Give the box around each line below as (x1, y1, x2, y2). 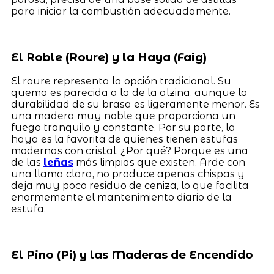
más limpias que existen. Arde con (73, 157, 245, 169)
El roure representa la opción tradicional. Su (10, 75, 231, 87)
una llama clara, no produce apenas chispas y (10, 168, 245, 180)
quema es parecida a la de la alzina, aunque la (10, 87, 248, 99)
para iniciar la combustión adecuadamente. (10, 5, 231, 17)
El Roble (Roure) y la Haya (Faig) (10, 50, 207, 64)
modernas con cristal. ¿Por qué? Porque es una (10, 145, 248, 157)
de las (10, 157, 43, 169)
